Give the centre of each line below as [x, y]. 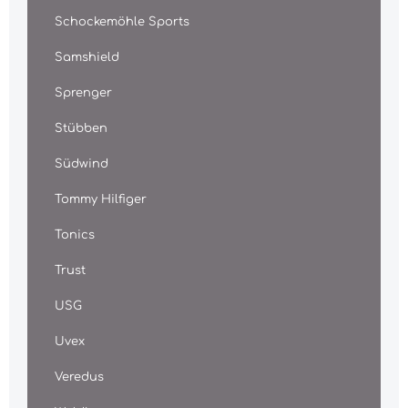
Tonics [75, 235]
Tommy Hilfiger [101, 199]
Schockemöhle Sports [122, 22]
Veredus [79, 377]
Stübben [81, 128]
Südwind [82, 164]
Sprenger [83, 93]
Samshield [87, 57]
